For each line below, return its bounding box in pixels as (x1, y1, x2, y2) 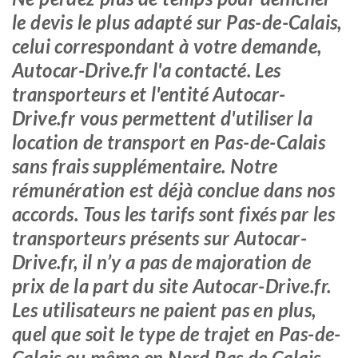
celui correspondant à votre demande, (12, 34, 322, 58)
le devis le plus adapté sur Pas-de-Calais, (12, 10, 342, 34)
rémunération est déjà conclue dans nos (12, 178, 336, 201)
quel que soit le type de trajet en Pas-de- (12, 322, 341, 345)
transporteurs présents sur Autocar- (12, 226, 307, 249)
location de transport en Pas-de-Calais (12, 130, 326, 153)
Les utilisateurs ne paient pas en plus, (12, 298, 316, 321)
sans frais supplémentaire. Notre (12, 154, 278, 177)
